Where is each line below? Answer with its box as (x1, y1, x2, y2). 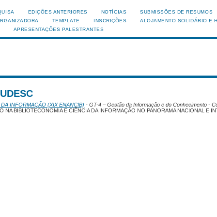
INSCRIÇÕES (93, 18, 127, 23)
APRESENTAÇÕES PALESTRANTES (13, 27, 104, 32)
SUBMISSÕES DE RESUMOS (140, 9, 213, 15)
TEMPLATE (52, 18, 80, 23)
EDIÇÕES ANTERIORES (28, 9, 88, 15)
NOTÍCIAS (101, 9, 127, 15)
